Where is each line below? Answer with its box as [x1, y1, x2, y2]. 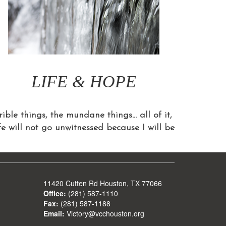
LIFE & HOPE [31, 72, 136, 91]
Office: [43, 188, 66, 199]
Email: [43, 208, 65, 219]
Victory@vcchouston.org [65, 208, 144, 219]
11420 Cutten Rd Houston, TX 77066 [43, 178, 162, 189]
